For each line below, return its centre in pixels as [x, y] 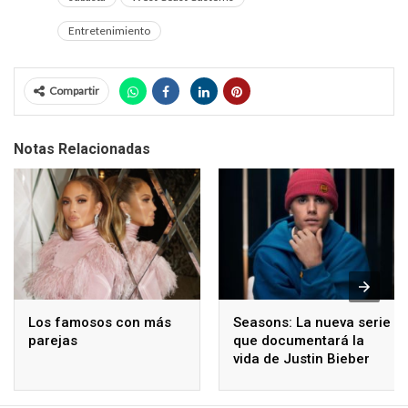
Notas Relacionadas [82, 149]
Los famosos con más [100, 322]
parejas [53, 340]
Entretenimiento [109, 31]
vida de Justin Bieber [301, 358]
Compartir [74, 91]
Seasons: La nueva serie [312, 322]
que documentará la [299, 340]
